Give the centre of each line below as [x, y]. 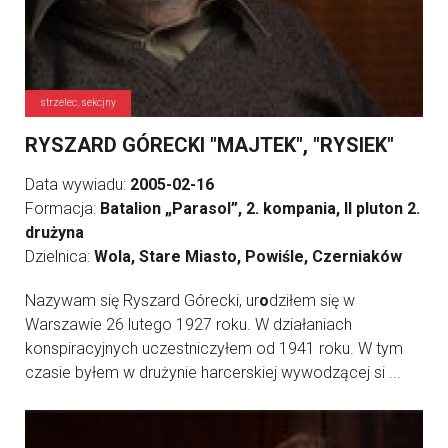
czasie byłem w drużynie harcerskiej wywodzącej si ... [213, 372]
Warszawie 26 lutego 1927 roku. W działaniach [188, 324]
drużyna [54, 232]
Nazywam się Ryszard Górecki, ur [142, 300]
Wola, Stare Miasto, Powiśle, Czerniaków [248, 256]
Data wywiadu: [77, 184]
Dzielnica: [59, 256]
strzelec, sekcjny [78, 102]
